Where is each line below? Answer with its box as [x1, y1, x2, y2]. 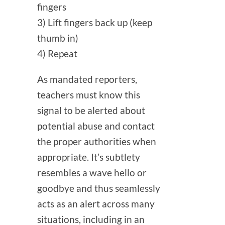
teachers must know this [37, 89, 140, 100]
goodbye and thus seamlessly [37, 183, 160, 194]
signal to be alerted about [37, 105, 145, 116]
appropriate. [37, 152, 91, 163]
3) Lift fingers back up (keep [37, 17, 152, 28]
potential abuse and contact [37, 121, 155, 132]
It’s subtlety [91, 152, 140, 163]
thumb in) [37, 33, 78, 44]
